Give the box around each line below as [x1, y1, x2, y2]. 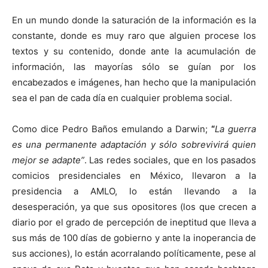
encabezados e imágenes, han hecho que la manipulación [12, 77, 256, 89]
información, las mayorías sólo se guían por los [12, 61, 256, 73]
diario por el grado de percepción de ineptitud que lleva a [12, 217, 256, 229]
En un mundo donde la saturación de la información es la [12, 14, 256, 26]
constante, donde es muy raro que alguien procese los [12, 30, 256, 42]
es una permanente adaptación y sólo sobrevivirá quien [12, 139, 256, 151]
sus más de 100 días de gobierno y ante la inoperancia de [12, 232, 256, 244]
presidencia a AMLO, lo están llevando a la [12, 185, 256, 197]
